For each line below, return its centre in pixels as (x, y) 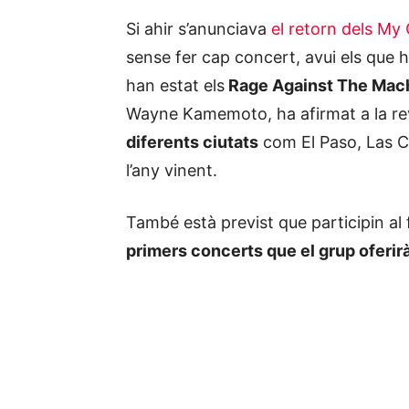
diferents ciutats (192, 142)
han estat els (175, 85)
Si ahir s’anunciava (199, 29)
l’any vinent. (172, 170)
